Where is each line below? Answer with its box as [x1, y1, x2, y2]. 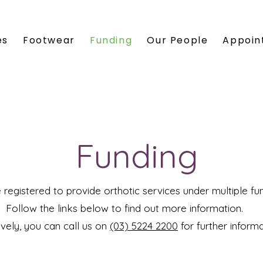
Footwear [23, 33, 75, 47]
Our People [147, 33, 208, 47]
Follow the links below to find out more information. [6, 202, 243, 214]
